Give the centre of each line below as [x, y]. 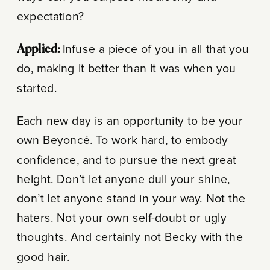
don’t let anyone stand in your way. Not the [131, 199]
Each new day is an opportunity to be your [130, 121]
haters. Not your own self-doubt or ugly [121, 218]
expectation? [50, 17]
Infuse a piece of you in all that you [156, 50]
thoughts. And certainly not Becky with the [130, 238]
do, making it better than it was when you [126, 69]
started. [36, 89]
